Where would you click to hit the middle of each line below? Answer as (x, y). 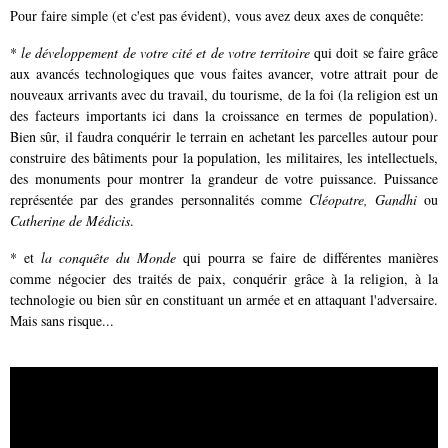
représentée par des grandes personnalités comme (159, 199)
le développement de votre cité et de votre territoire (165, 52)
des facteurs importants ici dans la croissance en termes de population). (224, 115)
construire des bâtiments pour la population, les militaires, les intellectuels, (224, 157)
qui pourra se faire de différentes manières (307, 257)
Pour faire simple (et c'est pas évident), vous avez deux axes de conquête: (217, 15)
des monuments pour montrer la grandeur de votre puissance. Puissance (224, 178)
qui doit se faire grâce (374, 52)
